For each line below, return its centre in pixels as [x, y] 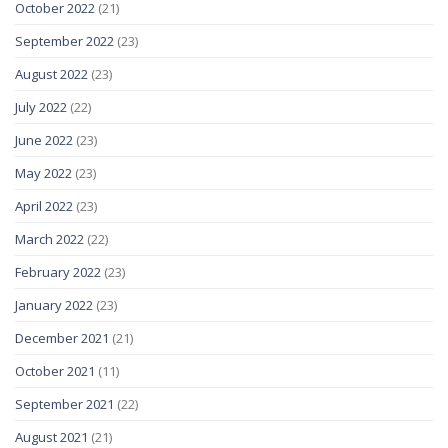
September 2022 [64, 41]
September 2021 [64, 404]
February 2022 [58, 272]
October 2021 [55, 371]
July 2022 [41, 107]
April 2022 [44, 206]
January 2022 [54, 305]
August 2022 [51, 74]
